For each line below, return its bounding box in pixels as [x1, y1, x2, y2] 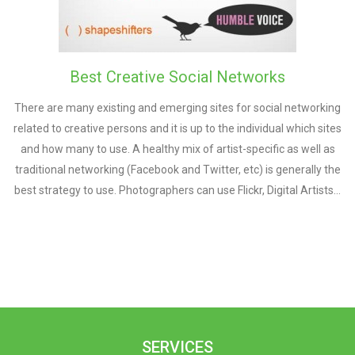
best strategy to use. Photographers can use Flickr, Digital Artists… [14, 184, 341, 197]
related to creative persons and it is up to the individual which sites [13, 122, 342, 135]
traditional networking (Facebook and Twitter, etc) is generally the [14, 163, 341, 176]
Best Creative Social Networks [70, 67, 285, 86]
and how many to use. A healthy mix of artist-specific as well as [20, 143, 335, 155]
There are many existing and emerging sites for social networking [14, 101, 341, 114]
